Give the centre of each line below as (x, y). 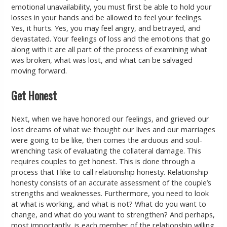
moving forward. (39, 71)
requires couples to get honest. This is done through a (103, 161)
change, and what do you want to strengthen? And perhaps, (113, 215)
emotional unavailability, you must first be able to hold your (112, 7)
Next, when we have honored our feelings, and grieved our (110, 119)
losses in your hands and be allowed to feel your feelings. (107, 17)
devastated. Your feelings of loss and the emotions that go (111, 39)
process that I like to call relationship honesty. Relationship (110, 172)
